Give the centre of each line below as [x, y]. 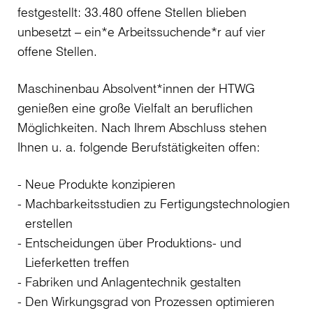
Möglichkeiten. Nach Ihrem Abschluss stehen [142, 128]
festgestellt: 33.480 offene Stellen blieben [132, 12]
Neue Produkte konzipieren [100, 184]
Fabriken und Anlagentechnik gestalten [133, 282]
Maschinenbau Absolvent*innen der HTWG [136, 88]
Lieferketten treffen [77, 262]
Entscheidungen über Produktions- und [133, 243]
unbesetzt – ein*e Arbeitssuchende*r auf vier [141, 32]
